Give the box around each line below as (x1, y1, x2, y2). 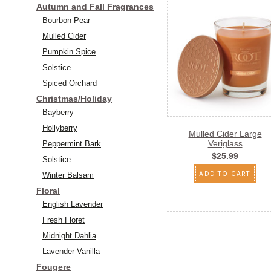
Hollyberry (42, 123, 77, 132)
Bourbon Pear (42, 15, 90, 25)
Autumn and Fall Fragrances (36, 1, 154, 11)
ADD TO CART (199, 169, 251, 178)
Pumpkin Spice (42, 47, 96, 56)
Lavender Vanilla (42, 246, 100, 256)
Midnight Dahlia (42, 230, 96, 240)
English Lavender (42, 199, 103, 209)
